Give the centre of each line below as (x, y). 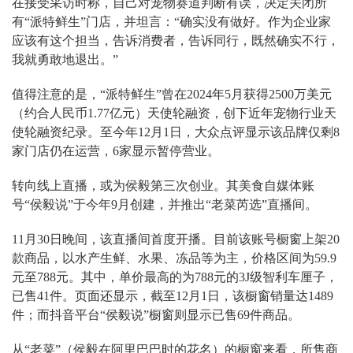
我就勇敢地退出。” (65, 60)
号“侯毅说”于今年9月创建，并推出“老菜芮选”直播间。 (165, 205)
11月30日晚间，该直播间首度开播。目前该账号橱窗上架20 (176, 240)
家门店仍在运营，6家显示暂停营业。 (116, 151)
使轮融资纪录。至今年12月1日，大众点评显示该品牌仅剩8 (176, 132)
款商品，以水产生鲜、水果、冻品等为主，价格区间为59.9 (174, 258)
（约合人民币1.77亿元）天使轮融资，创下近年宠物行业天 (174, 113)
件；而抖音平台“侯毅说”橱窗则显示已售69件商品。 (156, 315)
